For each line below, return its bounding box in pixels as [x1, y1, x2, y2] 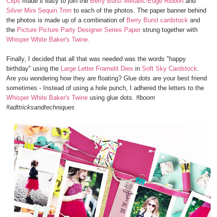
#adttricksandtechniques [6, 104, 75, 111]
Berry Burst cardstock [126, 16, 188, 24]
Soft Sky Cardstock [142, 65, 198, 73]
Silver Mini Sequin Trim [6, 7, 72, 15]
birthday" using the [6, 65, 61, 73]
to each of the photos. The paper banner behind [72, 7, 207, 15]
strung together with [140, 26, 198, 34]
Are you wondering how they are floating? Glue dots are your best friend [6, 75, 207, 82]
